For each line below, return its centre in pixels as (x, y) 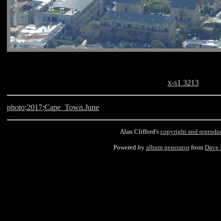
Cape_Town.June (72, 107)
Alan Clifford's (140, 131)
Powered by (129, 147)
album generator (167, 147)
